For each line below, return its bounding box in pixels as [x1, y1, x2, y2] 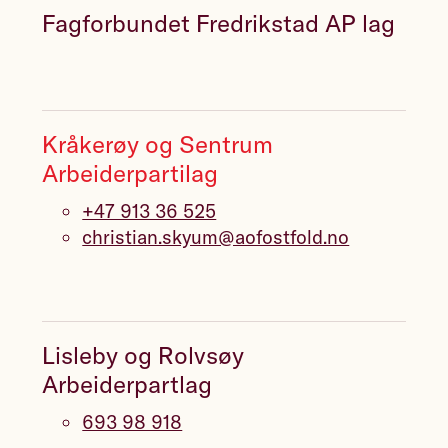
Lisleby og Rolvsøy [42, 340, 245, 371]
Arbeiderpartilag [42, 157, 219, 188]
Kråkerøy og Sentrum [42, 128, 274, 159]
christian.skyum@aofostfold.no [82, 224, 350, 249]
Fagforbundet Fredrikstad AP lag [42, 8, 396, 39]
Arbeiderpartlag [42, 369, 213, 400]
